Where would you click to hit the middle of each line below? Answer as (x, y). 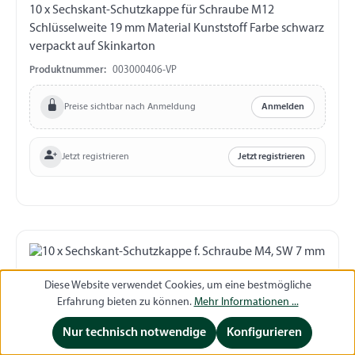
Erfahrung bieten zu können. (125, 302)
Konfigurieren (264, 333)
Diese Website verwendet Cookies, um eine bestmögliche (177, 286)
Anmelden (283, 107)
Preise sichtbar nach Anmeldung (130, 107)
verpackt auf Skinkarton (92, 47)
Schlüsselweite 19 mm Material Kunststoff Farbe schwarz (177, 29)
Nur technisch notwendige (134, 333)
